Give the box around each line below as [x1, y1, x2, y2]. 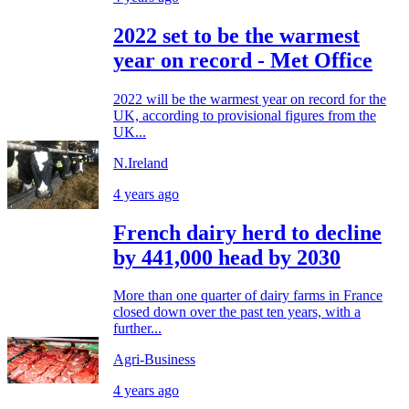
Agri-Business [113, 351, 195, 368]
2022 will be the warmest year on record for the [113, 90, 386, 107]
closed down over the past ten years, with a [113, 304, 361, 320]
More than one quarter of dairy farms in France [113, 288, 383, 304]
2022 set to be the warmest [113, 23, 360, 47]
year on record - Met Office [113, 47, 372, 72]
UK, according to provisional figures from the [113, 107, 376, 123]
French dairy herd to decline [113, 220, 382, 245]
